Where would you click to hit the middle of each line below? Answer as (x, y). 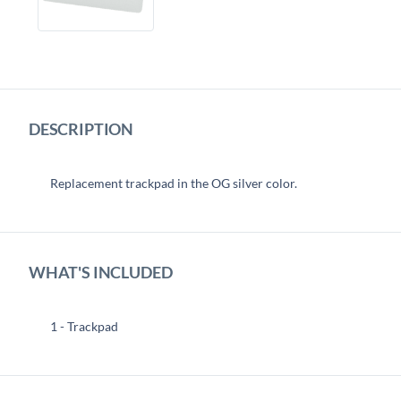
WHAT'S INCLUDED (101, 272)
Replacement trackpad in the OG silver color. (174, 183)
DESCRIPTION (81, 129)
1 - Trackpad (84, 326)
